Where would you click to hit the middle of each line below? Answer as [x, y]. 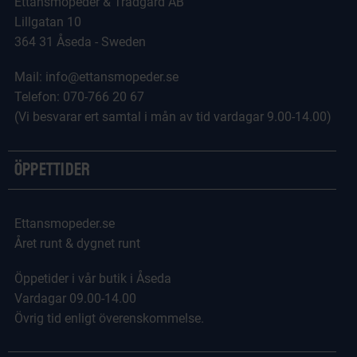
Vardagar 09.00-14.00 [75, 298]
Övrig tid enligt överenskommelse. [111, 318]
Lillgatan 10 [48, 22]
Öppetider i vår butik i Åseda [93, 278]
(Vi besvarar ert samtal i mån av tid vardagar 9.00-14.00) [173, 117]
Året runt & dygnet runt [77, 243]
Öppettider [53, 169]
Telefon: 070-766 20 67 [79, 97]
